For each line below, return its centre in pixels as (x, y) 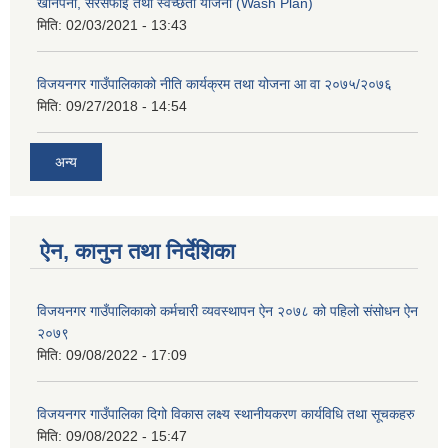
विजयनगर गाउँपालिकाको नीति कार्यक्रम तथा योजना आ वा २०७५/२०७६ (214, 83)
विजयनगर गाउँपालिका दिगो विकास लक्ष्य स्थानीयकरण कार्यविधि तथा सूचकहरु (226, 414)
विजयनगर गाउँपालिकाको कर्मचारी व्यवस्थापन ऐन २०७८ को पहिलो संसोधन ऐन (227, 311)
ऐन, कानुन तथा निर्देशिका (137, 252)
